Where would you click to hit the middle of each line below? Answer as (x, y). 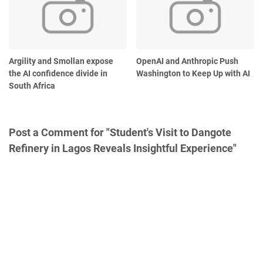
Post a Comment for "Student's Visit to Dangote (120, 132)
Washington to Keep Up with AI (193, 73)
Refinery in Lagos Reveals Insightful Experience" (123, 148)
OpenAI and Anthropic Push (188, 61)
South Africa (32, 85)
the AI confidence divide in (58, 73)
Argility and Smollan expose (61, 61)
